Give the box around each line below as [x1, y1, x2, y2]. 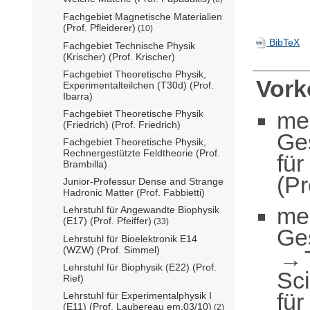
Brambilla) [63, 158, 107, 170]
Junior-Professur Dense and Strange [63, 175, 224, 187]
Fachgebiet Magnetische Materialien [63, 10, 222, 22]
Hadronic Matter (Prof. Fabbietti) [63, 186, 205, 198]
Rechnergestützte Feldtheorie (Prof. [63, 147, 220, 158]
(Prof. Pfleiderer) [63, 21, 136, 33]
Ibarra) [63, 90, 93, 102]
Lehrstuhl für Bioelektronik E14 [63, 232, 197, 244]
